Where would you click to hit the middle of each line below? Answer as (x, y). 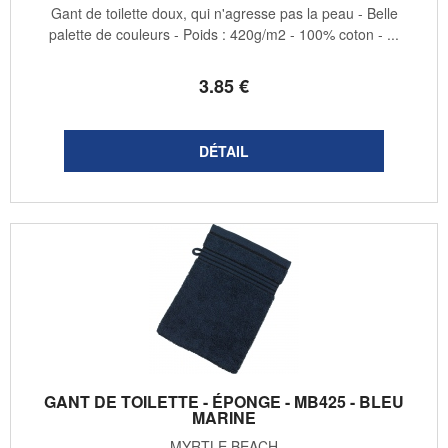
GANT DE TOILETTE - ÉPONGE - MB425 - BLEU (224, 402)
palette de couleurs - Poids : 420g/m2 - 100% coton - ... (224, 34)
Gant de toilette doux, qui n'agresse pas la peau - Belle (224, 13)
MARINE (224, 418)
